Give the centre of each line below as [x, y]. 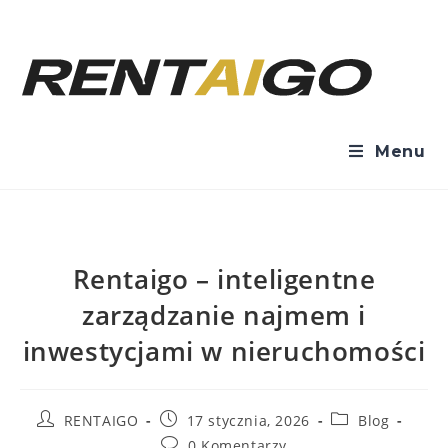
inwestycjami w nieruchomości [224, 351]
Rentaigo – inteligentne [224, 279]
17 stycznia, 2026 [248, 420]
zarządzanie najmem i [223, 315]
